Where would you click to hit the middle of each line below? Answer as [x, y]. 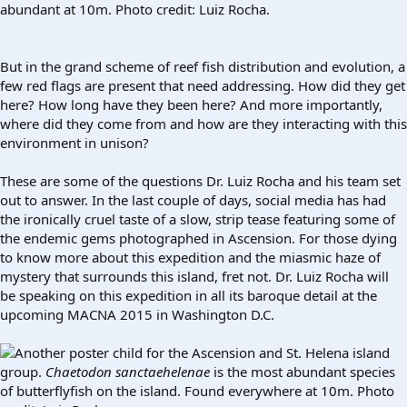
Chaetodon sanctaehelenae [128, 371]
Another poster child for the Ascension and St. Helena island [202, 352]
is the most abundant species [303, 371]
